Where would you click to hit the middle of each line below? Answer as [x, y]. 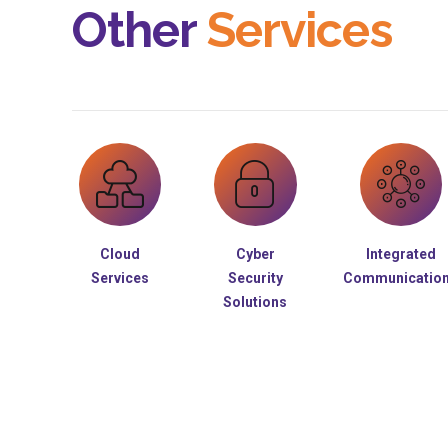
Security [255, 277]
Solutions [255, 301]
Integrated [400, 253]
